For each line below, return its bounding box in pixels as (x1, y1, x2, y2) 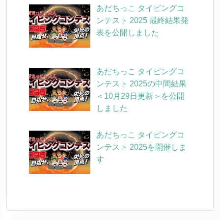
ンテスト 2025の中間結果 (96, 79, 187, 88)
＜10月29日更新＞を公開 (96, 91, 185, 100)
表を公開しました (96, 28, 160, 37)
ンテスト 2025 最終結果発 (96, 16, 189, 25)
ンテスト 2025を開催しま (96, 142, 187, 151)
